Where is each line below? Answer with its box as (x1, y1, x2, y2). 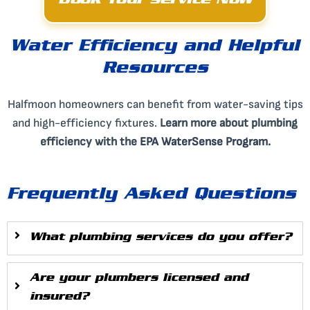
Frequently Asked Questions (7, 188, 296, 206)
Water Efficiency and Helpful (10, 39, 300, 57)
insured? (30, 292, 89, 304)
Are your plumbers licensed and (30, 273, 248, 286)
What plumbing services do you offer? (30, 232, 292, 245)
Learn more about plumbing (160, 116, 298, 130)
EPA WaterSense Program (139, 134, 268, 149)
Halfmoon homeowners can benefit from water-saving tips (7, 97, 303, 111)
